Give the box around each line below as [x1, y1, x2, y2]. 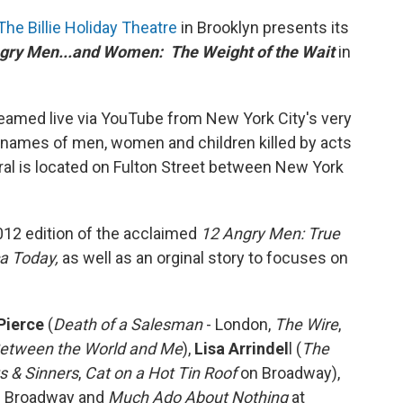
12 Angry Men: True [201, 223, 340, 243]
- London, [206, 314, 274, 334]
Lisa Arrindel [194, 338, 289, 358]
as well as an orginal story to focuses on [62, 247, 348, 267]
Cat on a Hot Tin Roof [85, 363, 237, 382]
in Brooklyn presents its [181, 17, 349, 37]
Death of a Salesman [53, 314, 206, 334]
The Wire [274, 314, 338, 334]
